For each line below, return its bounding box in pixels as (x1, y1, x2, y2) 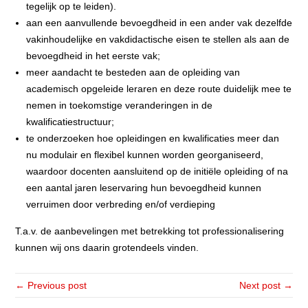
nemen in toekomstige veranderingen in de (26, 100, 213, 111)
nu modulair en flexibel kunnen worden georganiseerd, (26, 149, 264, 160)
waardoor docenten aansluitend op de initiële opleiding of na (26, 166, 289, 177)
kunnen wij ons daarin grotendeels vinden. (15, 242, 199, 253)
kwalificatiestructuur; (26, 116, 115, 127)
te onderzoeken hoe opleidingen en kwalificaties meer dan (26, 133, 280, 144)
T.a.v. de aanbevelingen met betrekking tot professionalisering (15, 225, 285, 236)
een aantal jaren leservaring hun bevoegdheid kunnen (26, 182, 262, 193)
